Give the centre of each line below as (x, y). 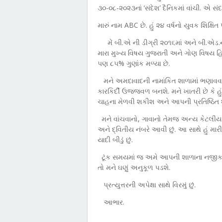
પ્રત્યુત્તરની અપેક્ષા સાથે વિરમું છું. (150, 185)
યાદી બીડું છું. (115, 139)
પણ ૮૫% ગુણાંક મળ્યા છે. (134, 63)
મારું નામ (111, 25)
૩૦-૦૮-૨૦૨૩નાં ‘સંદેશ (129, 8)
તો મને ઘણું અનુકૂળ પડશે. (134, 167)
